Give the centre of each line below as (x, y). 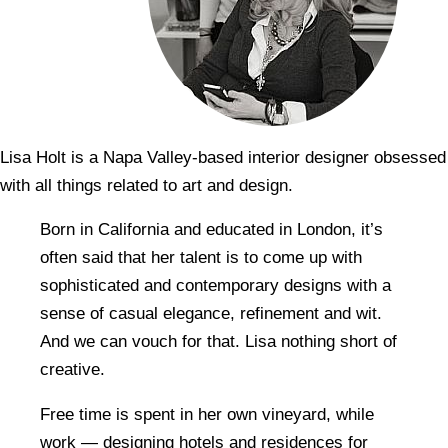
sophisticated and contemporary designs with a (215, 286)
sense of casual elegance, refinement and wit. (211, 314)
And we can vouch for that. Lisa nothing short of (221, 342)
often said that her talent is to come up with (201, 258)
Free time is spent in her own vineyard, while (207, 415)
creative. (72, 370)
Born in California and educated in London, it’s (211, 230)
